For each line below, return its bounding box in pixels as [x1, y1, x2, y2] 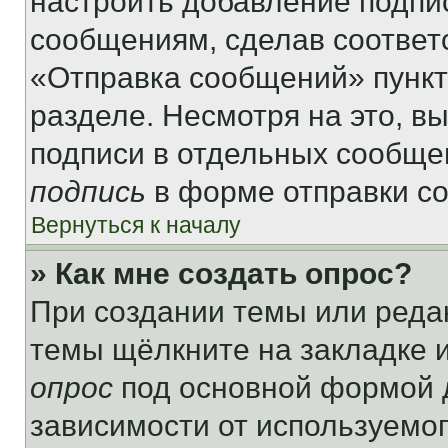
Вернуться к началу [31, 212, 241, 238]
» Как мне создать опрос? [30, 257, 412, 290]
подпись [30, 175, 146, 208]
